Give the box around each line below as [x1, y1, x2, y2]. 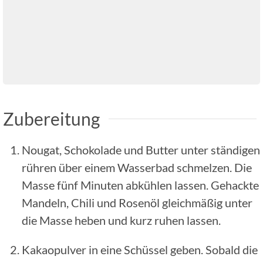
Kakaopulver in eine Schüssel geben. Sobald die [22, 242, 258, 257]
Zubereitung [3, 107, 100, 129]
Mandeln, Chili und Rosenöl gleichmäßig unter [22, 195, 252, 210]
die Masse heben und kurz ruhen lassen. [22, 213, 221, 227]
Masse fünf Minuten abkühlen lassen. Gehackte [22, 177, 259, 192]
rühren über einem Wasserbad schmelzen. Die [22, 160, 252, 174]
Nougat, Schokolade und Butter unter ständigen [22, 142, 260, 157]
